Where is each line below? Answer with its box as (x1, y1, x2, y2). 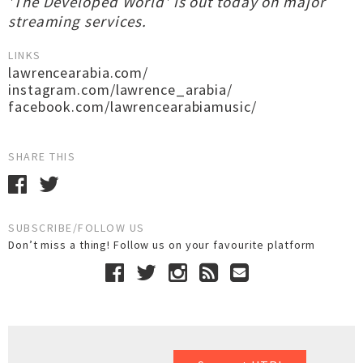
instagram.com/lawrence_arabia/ (8, 80, 233, 99)
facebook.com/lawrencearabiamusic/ (8, 97, 257, 116)
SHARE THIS (8, 149, 75, 164)
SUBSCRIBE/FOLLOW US (8, 220, 145, 235)
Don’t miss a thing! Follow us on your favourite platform (8, 237, 322, 252)
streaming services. (8, 11, 147, 31)
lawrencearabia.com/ (8, 63, 149, 82)
